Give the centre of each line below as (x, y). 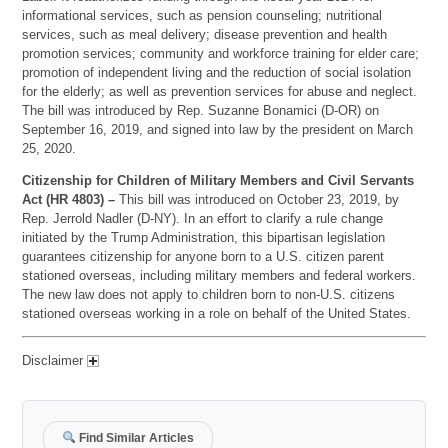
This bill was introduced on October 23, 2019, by (257, 199)
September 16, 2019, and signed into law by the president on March (218, 129)
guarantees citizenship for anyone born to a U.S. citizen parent (203, 256)
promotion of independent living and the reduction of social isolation (217, 72)
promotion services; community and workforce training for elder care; (221, 53)
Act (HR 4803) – (69, 199)
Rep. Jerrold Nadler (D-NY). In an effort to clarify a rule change (203, 218)
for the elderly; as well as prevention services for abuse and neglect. (220, 91)
